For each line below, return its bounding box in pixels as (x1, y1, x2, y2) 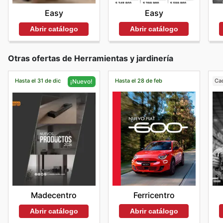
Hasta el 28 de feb (114, 77, 162, 85)
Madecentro (31, 190, 77, 200)
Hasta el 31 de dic (14, 77, 61, 85)
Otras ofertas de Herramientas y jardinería (8, 53, 173, 63)
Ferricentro (133, 190, 175, 200)
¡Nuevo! (70, 77, 93, 85)
